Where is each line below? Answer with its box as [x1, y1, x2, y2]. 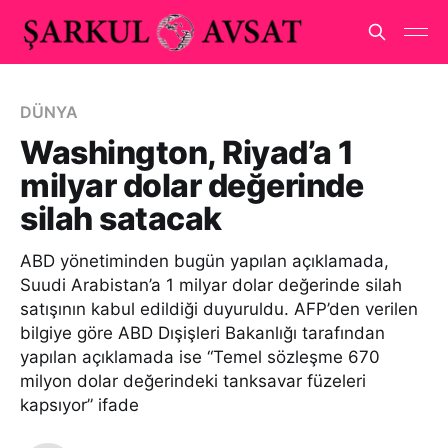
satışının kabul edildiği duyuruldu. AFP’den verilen [20, 299, 418, 319]
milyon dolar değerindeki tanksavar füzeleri [20, 371, 366, 391]
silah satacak [20, 199, 222, 238]
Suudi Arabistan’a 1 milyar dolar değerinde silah [20, 275, 402, 295]
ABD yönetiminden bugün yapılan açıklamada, [20, 251, 389, 271]
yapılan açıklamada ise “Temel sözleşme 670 [20, 347, 380, 367]
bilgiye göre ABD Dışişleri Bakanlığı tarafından [20, 323, 385, 343]
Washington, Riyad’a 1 [20, 133, 354, 172]
